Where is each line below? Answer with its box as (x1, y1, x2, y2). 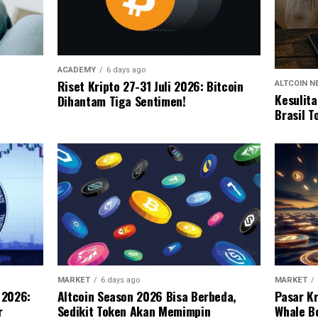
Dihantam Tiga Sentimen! (57, 91, 186, 110)
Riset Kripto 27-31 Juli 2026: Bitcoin (57, 76, 243, 95)
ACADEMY (57, 65, 96, 75)
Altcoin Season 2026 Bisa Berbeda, (57, 286, 237, 305)
